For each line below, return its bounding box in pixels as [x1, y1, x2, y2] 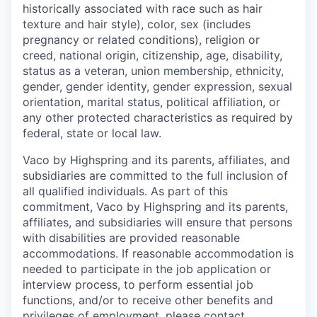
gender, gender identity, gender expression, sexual [23, 79, 292, 93]
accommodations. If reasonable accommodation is [23, 246, 294, 260]
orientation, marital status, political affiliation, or [23, 94, 280, 109]
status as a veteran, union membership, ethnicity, [23, 63, 284, 78]
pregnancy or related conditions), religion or [23, 32, 260, 47]
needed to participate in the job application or [23, 261, 271, 276]
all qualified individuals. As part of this [23, 183, 228, 198]
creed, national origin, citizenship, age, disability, [23, 47, 282, 62]
